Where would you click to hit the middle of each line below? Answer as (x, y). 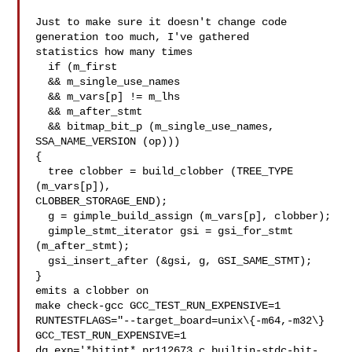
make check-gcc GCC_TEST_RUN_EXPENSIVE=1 (158, 306)
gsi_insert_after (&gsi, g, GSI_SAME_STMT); (42, 261)
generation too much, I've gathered (143, 37)
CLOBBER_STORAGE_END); (102, 201)
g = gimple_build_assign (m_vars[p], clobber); (42, 216)
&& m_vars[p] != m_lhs (42, 97)
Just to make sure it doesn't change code (161, 22)
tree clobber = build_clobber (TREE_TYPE (42, 171)
